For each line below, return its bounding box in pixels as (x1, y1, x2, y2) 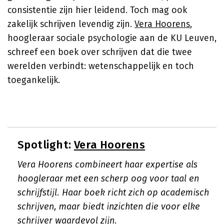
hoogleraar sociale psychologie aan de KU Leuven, (7, 32, 216, 43)
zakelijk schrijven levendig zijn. (7, 18, 134, 29)
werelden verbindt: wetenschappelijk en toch (7, 60, 194, 71)
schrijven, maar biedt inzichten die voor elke (17, 201, 200, 212)
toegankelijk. (7, 74, 60, 85)
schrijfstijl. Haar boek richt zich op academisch (17, 187, 209, 198)
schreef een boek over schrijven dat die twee (7, 46, 192, 57)
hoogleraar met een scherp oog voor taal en (17, 173, 199, 184)
